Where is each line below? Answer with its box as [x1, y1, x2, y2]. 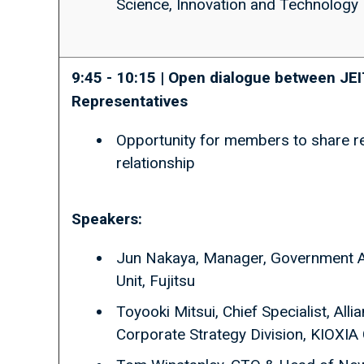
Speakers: [71, 210, 142, 228]
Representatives [71, 92, 188, 110]
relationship [116, 154, 195, 172]
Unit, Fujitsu [116, 271, 195, 290]
